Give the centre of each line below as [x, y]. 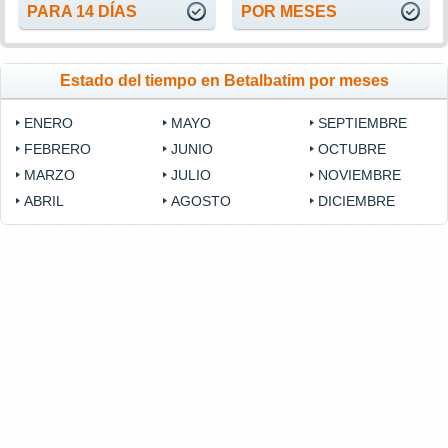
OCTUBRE [352, 149]
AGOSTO [201, 201]
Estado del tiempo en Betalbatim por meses [224, 81]
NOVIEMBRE [360, 175]
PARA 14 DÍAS [82, 12]
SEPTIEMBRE [363, 123]
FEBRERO [57, 149]
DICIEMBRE [357, 201]
